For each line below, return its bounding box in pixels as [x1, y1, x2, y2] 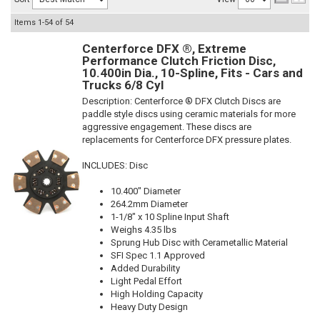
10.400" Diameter [111, 186, 181, 196]
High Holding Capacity [111, 289, 203, 299]
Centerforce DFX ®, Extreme [82, 41, 246, 56]
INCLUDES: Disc [82, 160, 148, 171]
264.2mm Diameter [111, 199, 188, 209]
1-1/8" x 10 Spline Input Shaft [111, 211, 229, 222]
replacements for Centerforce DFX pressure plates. [82, 134, 291, 145]
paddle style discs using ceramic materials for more [82, 109, 296, 119]
